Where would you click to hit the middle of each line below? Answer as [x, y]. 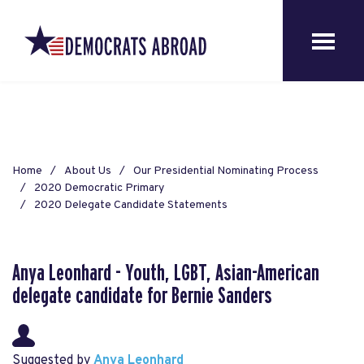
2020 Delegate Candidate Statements [131, 205]
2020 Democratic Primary [99, 188]
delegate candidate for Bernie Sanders [142, 296]
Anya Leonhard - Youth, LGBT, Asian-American [166, 273]
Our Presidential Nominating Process [226, 171]
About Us [88, 171]
